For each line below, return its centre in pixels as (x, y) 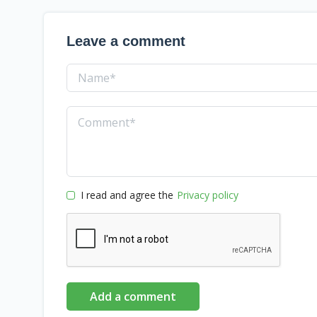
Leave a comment (126, 41)
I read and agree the (127, 195)
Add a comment (133, 296)
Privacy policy (208, 195)
